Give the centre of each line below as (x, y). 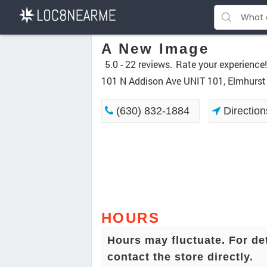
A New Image (155, 49)
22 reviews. (149, 64)
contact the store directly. (180, 257)
